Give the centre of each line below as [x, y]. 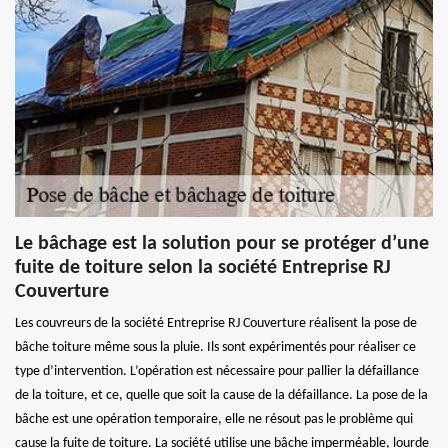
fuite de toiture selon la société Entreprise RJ [203, 268]
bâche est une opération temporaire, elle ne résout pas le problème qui [214, 420]
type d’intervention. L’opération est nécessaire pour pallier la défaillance [217, 372]
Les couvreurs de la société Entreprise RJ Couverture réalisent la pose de [216, 324]
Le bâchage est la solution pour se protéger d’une [222, 244]
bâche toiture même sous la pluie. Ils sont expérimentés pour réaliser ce [215, 348]
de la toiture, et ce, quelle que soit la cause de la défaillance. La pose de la [221, 396]
